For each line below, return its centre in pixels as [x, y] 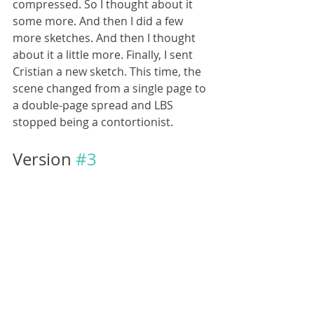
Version [44, 159]
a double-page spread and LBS [94, 105]
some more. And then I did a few [99, 21]
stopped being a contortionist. [93, 122]
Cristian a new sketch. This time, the [108, 71]
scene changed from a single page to [111, 88]
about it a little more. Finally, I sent [104, 55]
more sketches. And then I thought [105, 38]
